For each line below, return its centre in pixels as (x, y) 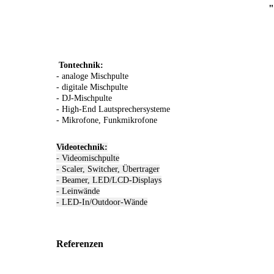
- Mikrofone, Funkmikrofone (107, 120)
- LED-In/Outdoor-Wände (102, 202)
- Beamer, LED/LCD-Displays (109, 180)
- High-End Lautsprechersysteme (113, 109)
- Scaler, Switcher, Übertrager (108, 169)
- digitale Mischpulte (92, 87)
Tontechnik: (81, 65)
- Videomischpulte (88, 158)
